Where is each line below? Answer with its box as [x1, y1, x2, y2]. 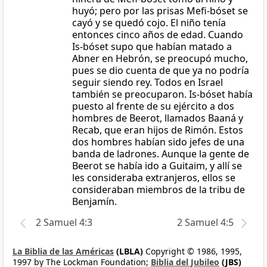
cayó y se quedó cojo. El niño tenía [72, 16, 226, 30]
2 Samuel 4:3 [36, 216, 92, 229]
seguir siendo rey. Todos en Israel [72, 76, 223, 89]
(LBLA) [114, 246, 143, 257]
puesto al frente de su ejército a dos [72, 100, 234, 113]
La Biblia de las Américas [13, 246, 114, 257]
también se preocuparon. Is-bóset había [72, 88, 253, 101]
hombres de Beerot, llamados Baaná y [72, 111, 243, 125]
